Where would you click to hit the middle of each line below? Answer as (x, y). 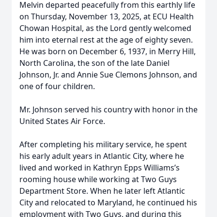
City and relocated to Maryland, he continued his (108, 202)
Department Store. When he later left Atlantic (102, 191)
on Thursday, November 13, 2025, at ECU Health (107, 16)
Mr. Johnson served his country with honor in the (108, 109)
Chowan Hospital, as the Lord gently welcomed (105, 28)
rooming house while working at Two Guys (98, 179)
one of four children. (57, 86)
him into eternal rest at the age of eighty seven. (106, 40)
